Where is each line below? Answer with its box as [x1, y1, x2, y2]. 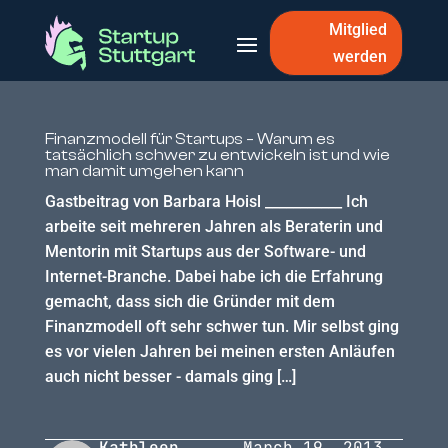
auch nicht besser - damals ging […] [44, 367, 296, 386]
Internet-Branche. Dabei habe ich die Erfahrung [44, 267, 383, 286]
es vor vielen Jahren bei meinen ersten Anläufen [44, 342, 395, 361]
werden [333, 47, 388, 66]
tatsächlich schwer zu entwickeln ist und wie [44, 146, 390, 164]
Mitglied [329, 20, 388, 39]
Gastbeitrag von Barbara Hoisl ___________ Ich [44, 192, 368, 211]
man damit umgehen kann [44, 162, 244, 180]
